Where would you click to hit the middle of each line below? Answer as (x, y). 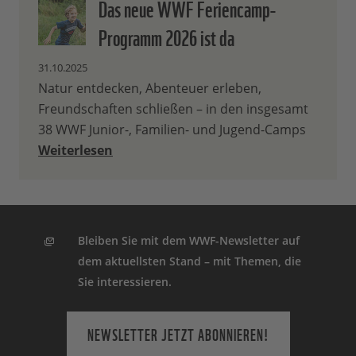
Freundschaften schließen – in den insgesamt (173, 109)
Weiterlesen (75, 151)
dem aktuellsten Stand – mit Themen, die (190, 261)
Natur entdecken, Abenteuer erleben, (150, 89)
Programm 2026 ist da (166, 36)
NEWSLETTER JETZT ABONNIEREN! (178, 334)
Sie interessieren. (125, 282)
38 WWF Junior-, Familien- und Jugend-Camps (172, 130)
